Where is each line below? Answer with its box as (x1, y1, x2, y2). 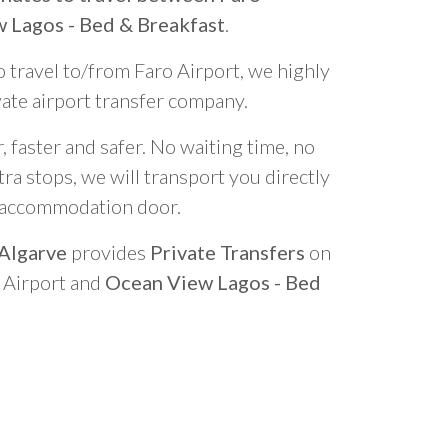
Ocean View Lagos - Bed (105, 270, 321, 294)
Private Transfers (150, 240, 305, 264)
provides (67, 240, 150, 264)
